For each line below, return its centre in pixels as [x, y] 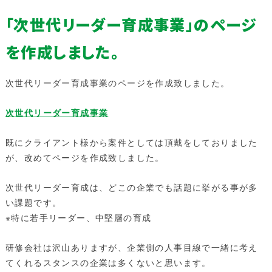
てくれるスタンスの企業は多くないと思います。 [108, 262]
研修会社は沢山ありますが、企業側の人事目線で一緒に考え [131, 247]
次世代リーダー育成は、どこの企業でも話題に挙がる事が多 [131, 187]
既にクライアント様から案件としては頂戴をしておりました [131, 142]
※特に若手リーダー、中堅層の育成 [78, 217]
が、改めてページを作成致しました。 [85, 157]
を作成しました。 [62, 52]
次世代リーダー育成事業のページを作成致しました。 [117, 83]
